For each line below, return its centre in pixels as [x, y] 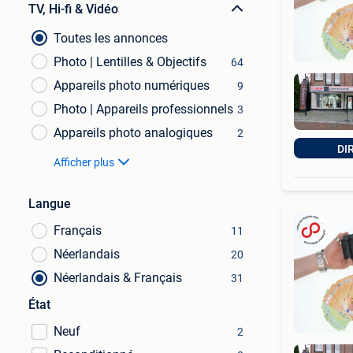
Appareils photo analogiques [133, 133]
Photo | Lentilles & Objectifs [130, 62]
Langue [50, 204]
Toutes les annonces [111, 38]
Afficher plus [84, 162]
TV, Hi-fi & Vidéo [73, 9]
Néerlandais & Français [118, 278]
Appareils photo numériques [132, 85]
